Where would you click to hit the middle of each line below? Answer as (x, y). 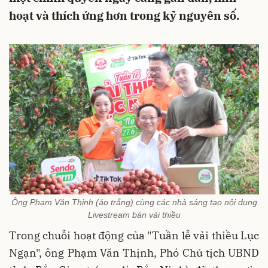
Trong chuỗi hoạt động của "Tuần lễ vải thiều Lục (134, 236)
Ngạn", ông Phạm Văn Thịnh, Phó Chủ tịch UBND (134, 253)
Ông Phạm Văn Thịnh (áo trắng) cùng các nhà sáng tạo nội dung (134, 202)
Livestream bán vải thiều (134, 215)
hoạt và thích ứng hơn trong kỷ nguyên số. (124, 16)
